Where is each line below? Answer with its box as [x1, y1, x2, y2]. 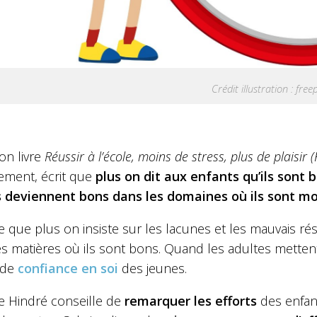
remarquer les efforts [121, 292, 257, 309]
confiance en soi [18, 259, 118, 277]
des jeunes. [118, 259, 187, 277]
